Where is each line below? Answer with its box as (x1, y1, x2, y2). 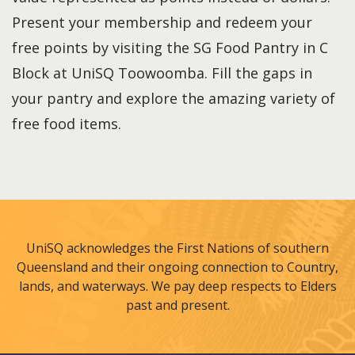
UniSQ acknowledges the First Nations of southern (26, 239, 329, 258)
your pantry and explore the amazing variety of (12, 89, 335, 108)
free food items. (12, 114, 121, 133)
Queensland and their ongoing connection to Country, (17, 258, 338, 277)
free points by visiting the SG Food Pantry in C (12, 38, 328, 57)
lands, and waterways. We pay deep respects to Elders (18, 277, 337, 296)
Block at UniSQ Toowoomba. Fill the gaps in (12, 63, 312, 82)
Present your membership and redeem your (12, 13, 312, 32)
